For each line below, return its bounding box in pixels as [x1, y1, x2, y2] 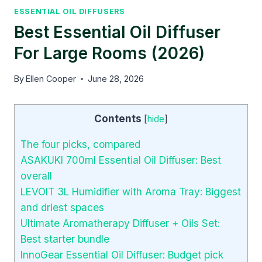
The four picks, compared [20, 138, 140, 151]
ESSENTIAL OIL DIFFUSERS [14, 7, 125, 16]
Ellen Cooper [26, 74, 77, 84]
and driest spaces [20, 201, 104, 214]
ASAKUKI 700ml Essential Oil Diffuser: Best [20, 154, 221, 167]
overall [20, 170, 52, 182]
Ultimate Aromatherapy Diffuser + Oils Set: [20, 217, 220, 230]
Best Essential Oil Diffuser [14, 22, 220, 42]
